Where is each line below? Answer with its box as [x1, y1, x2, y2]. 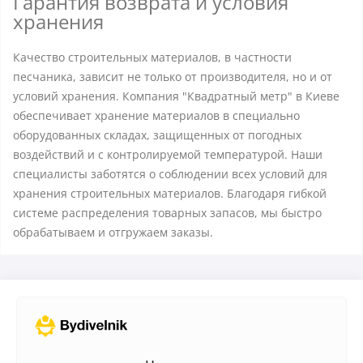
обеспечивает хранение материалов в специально [13, 108, 300, 123]
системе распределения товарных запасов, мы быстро [13, 205, 322, 220]
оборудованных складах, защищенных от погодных [13, 127, 301, 143]
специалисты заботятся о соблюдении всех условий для [13, 166, 327, 181]
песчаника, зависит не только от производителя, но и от [13, 69, 332, 84]
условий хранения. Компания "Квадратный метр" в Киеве [13, 88, 340, 104]
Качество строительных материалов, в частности [13, 49, 292, 65]
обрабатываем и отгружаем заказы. [13, 224, 213, 240]
